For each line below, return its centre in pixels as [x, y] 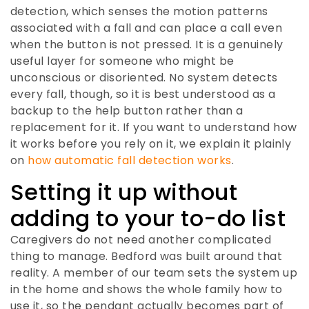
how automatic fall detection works [130, 161]
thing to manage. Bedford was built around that [147, 256]
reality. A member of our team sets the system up [154, 272]
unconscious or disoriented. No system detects [144, 78]
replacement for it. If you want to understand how [154, 128]
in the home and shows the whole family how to [147, 289]
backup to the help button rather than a [127, 111]
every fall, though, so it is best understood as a [143, 94]
